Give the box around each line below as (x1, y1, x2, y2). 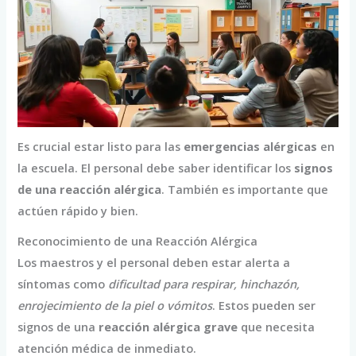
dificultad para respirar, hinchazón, (108, 276, 300, 292)
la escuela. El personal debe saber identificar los (17, 160, 295, 176)
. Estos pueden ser (212, 297, 316, 314)
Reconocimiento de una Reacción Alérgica (17, 233, 258, 250)
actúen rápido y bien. (17, 203, 139, 219)
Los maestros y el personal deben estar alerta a (17, 254, 291, 271)
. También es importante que (161, 181, 329, 198)
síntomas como (17, 276, 109, 292)
